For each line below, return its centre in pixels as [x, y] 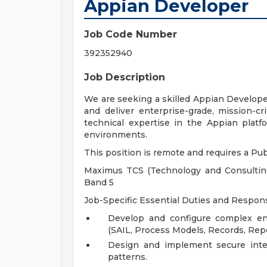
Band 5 [99, 182]
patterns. [128, 257]
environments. [116, 135]
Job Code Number [131, 34]
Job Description [125, 77]
